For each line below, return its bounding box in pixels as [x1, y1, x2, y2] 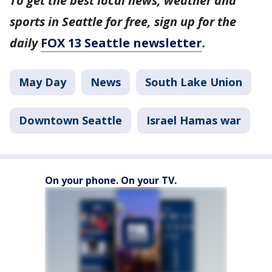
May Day [19, 75, 66, 89]
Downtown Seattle [19, 113, 122, 127]
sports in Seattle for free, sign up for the [10, 13, 236, 30]
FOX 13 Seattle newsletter [41, 35, 202, 51]
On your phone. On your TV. [45, 174, 177, 187]
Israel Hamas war [146, 113, 241, 127]
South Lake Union [145, 75, 242, 89]
